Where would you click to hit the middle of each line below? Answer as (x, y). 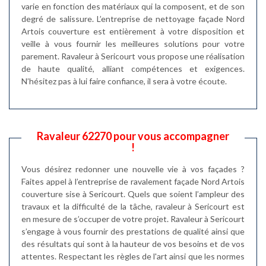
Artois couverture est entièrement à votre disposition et (133, 31)
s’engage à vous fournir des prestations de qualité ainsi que (133, 231)
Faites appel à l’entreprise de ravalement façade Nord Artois (133, 181)
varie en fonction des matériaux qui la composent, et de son (133, 6)
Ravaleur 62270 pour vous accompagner (133, 136)
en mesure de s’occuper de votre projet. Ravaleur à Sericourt (133, 219)
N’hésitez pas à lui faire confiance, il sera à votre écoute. (124, 81)
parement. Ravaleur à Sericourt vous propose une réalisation (133, 56)
